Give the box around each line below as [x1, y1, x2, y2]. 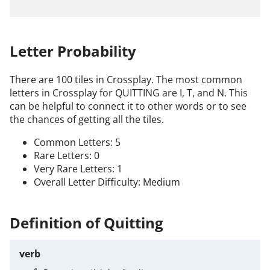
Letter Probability [10, 41, 136, 61]
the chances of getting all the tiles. [10, 112, 164, 126]
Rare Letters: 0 [34, 148, 99, 162]
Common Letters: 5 [34, 135, 121, 149]
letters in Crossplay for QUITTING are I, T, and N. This [10, 86, 248, 99]
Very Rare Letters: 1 [34, 162, 122, 175]
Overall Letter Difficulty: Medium [34, 175, 180, 189]
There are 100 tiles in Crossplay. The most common [10, 72, 242, 86]
